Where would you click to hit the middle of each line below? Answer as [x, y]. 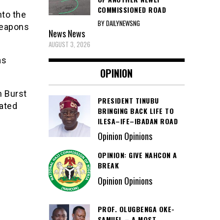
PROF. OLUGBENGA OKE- [136, 209]
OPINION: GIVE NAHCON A [137, 155]
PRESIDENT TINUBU [128, 100]
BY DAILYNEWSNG [119, 23]
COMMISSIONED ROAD [132, 9]
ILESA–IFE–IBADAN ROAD [137, 121]
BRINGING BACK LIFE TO [136, 110]
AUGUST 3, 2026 [69, 44]
